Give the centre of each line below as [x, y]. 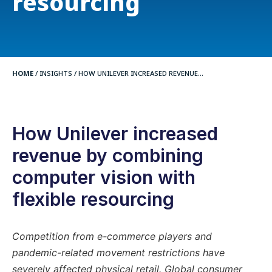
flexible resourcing [93, 199]
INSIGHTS [56, 73]
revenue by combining [108, 155]
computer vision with [104, 177]
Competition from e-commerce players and [112, 236]
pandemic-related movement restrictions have [118, 252]
